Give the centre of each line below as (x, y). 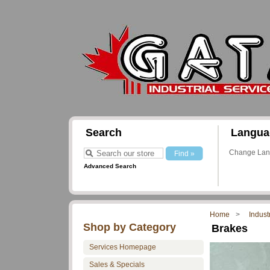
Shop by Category (130, 227)
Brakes (230, 228)
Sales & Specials (117, 265)
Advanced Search (110, 166)
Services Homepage (123, 247)
